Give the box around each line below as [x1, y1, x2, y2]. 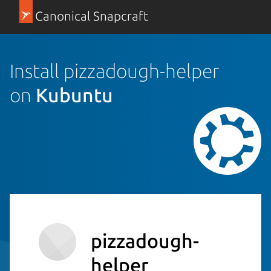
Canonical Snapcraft [34, 9, 148, 23]
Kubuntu [36, 83, 113, 106]
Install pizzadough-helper [10, 59, 220, 82]
